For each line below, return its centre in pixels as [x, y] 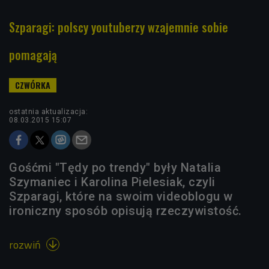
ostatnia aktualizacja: [48, 111]
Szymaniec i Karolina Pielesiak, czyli [112, 182]
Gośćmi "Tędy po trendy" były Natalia [115, 167]
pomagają [33, 54]
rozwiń [26, 244]
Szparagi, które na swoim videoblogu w [121, 196]
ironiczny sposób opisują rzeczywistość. [125, 210]
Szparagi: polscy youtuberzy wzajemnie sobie [119, 27]
